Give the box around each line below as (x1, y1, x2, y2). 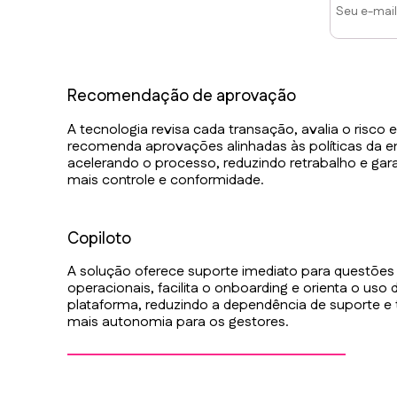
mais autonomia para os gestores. (67, 312, 290, 333)
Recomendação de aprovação (67, 83, 297, 108)
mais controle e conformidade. (67, 169, 265, 191)
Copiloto (67, 226, 132, 251)
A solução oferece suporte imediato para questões (67, 261, 395, 283)
